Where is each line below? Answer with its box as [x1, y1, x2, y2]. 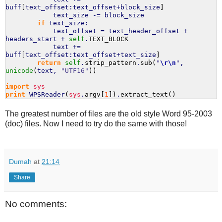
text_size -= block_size [5, 11, 144, 19]
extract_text [120, 91, 168, 99]
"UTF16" [61, 67, 89, 75]
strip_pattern [85, 59, 136, 67]
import [5, 83, 29, 91]
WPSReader [25, 91, 65, 99]
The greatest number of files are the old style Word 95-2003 [5, 110, 212, 118]
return [37, 59, 61, 67]
